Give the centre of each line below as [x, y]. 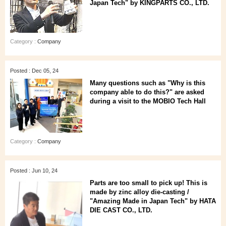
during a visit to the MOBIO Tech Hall [148, 101]
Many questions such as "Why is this [148, 83]
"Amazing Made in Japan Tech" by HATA [153, 201]
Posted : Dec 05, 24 [34, 71]
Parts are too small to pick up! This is [149, 183]
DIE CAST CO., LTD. [121, 210]
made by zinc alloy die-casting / [139, 192]
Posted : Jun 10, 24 [34, 171]
